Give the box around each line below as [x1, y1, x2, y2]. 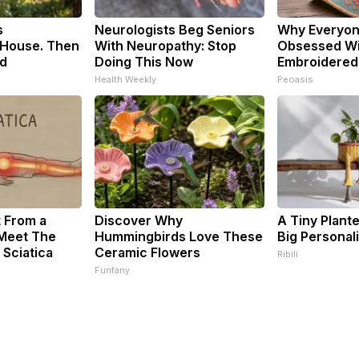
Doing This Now [95, 53, 193, 70]
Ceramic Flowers [95, 244, 200, 260]
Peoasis [277, 73, 313, 85]
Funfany [95, 264, 130, 276]
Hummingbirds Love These [95, 228, 263, 244]
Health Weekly [95, 73, 156, 85]
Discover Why [95, 212, 183, 228]
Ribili [277, 248, 298, 260]
